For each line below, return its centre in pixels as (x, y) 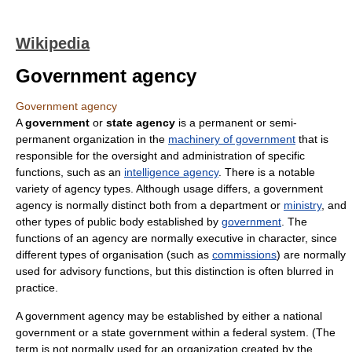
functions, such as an (70, 172)
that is (312, 139)
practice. (37, 288)
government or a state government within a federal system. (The (176, 332)
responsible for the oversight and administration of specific (160, 156)
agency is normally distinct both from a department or (150, 205)
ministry (302, 205)
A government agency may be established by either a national (169, 316)
